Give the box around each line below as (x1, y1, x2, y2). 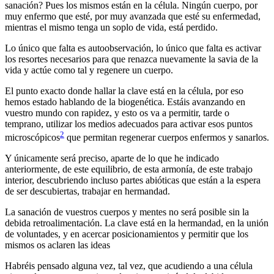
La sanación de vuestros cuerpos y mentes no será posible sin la (5, 207, 249, 218)
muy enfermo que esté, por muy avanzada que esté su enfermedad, (5, 10, 261, 21)
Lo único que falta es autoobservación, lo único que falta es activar (5, 42, 261, 53)
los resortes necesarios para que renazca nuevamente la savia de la (5, 53, 258, 64)
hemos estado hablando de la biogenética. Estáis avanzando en (5, 96, 245, 107)
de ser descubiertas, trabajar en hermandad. (5, 186, 170, 197)
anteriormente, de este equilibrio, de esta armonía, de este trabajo (5, 164, 253, 175)
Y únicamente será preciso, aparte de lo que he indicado (5, 153, 219, 164)
